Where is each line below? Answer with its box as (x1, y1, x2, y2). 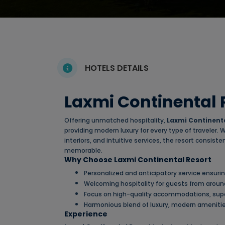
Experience (64, 209, 107, 219)
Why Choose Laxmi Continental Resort (64, 155, 211, 165)
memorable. (64, 146, 102, 155)
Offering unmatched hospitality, (64, 116, 167, 125)
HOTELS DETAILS (85, 62, 149, 74)
